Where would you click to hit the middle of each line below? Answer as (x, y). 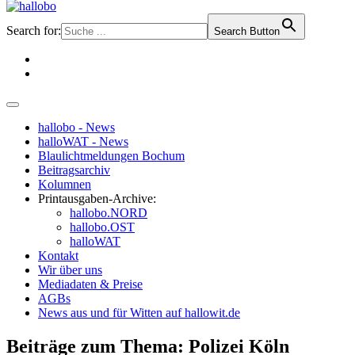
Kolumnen (65, 184)
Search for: (34, 31)
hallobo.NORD (109, 213)
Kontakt (58, 256)
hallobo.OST (102, 227)
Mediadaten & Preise (90, 284)
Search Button (247, 31)
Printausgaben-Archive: (97, 198)
